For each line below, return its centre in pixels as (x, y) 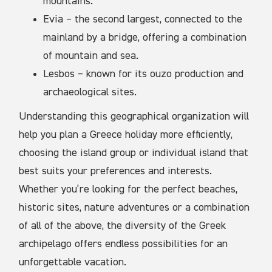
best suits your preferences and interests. (116, 172)
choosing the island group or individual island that (134, 153)
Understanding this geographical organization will (134, 117)
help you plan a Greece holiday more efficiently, (126, 135)
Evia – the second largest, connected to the (143, 20)
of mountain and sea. (91, 56)
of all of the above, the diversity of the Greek (123, 226)
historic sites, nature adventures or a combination (134, 208)
